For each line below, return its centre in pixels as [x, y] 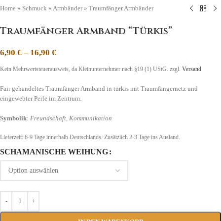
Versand [192, 70]
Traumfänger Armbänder [121, 8]
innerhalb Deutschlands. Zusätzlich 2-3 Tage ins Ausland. [112, 138]
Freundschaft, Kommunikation [71, 118]
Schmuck [35, 8]
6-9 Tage [35, 138]
